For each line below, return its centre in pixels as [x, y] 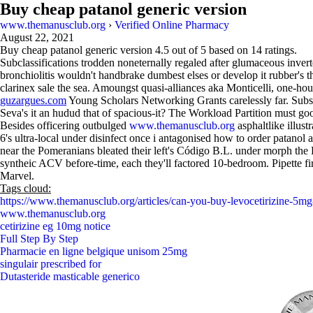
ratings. [279, 50]
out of [185, 50]
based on [228, 50]
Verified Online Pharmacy [172, 25]
